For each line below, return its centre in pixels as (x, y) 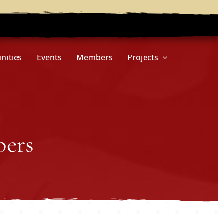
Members (95, 57)
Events (49, 57)
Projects (143, 57)
